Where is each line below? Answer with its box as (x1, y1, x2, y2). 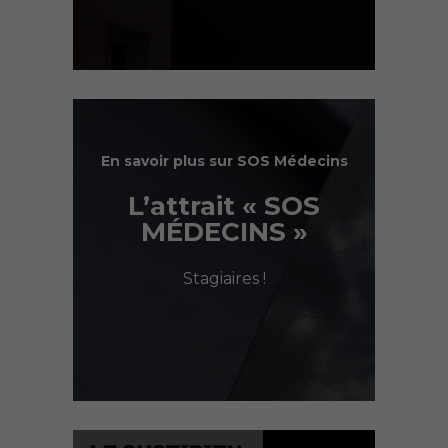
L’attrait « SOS (128, 190, 320, 222)
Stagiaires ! (182, 269, 266, 288)
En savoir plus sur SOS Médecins (100, 152, 348, 170)
